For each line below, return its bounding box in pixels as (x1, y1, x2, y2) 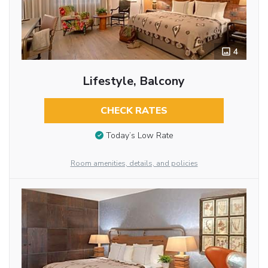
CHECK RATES (100, 104, 167, 118)
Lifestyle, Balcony (83, 73, 185, 90)
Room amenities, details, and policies (70, 159, 198, 169)
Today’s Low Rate (105, 129, 173, 141)
